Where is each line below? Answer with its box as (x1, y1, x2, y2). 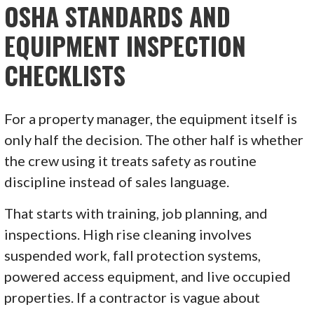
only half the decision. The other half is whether (4, 130, 304, 148)
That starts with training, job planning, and (4, 204, 268, 221)
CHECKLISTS (4, 56, 126, 93)
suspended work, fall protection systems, (4, 246, 261, 264)
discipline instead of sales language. (4, 172, 230, 190)
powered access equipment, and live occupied (4, 267, 292, 285)
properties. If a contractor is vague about (4, 288, 261, 306)
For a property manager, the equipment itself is (4, 109, 298, 127)
